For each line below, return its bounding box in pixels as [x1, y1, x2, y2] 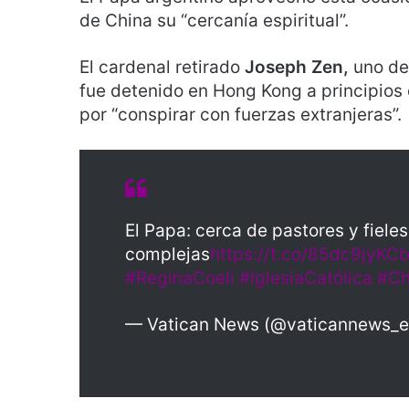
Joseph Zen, [245, 57, 353, 79]
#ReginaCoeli [125, 267, 235, 289]
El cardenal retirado [79, 57, 245, 79]
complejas [125, 244, 210, 266]
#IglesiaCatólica [239, 267, 372, 289]
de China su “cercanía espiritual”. [79, 10, 349, 32]
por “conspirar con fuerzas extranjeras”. [79, 104, 402, 126]
